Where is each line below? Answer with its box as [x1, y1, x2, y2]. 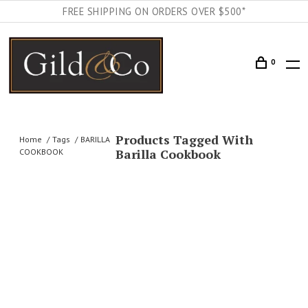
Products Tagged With [115, 131, 254, 148]
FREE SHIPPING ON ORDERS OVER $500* [63, 5, 245, 18]
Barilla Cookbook [115, 146, 221, 162]
